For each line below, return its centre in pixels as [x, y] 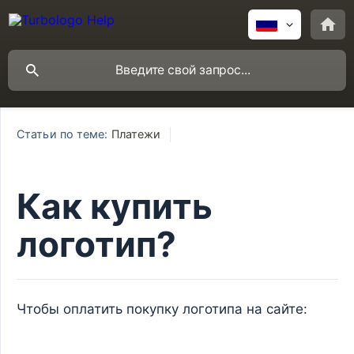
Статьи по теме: [62, 134]
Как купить [115, 206]
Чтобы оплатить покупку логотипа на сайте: [162, 309]
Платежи [136, 134]
